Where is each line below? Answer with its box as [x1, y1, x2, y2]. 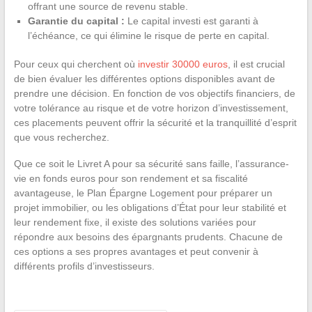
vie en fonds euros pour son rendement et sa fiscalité [13, 172, 248, 184]
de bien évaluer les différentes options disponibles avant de [13, 72, 275, 84]
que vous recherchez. [13, 131, 109, 143]
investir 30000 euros [137, 58, 228, 70]
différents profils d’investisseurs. [13, 260, 155, 272]
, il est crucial [227, 58, 285, 70]
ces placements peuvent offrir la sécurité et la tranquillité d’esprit [13, 116, 297, 128]
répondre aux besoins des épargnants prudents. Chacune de [13, 231, 283, 242]
